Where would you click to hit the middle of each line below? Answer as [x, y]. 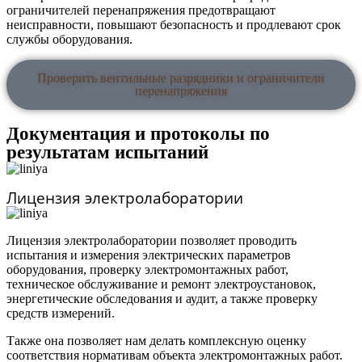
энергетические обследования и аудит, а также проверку [162, 299]
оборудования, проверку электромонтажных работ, [147, 269]
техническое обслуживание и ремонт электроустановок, [161, 284]
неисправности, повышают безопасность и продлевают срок [174, 25]
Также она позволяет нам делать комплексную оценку [156, 341]
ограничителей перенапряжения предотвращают [141, 10]
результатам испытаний [107, 152]
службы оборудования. [69, 39]
